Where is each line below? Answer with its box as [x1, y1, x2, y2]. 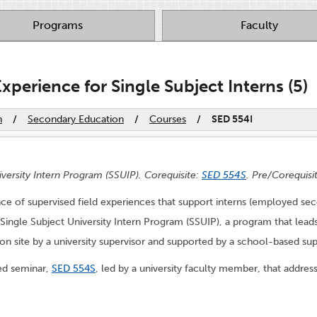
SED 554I [212, 113, 253, 125]
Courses [149, 113, 186, 125]
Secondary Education [28, 113, 124, 125]
